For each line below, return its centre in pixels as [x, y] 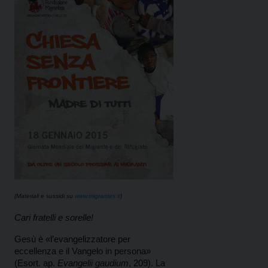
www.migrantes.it [98, 196]
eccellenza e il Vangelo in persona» [83, 251]
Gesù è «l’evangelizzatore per [72, 239]
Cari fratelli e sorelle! [54, 218]
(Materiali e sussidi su [45, 196]
